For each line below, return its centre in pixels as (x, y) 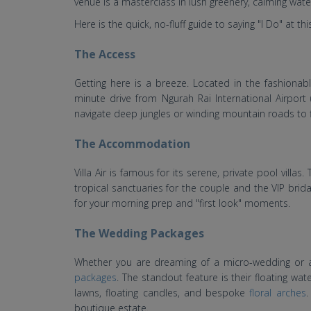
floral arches (278, 293)
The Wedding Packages (139, 234)
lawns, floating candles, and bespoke (162, 293)
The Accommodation (132, 144)
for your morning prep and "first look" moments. (182, 203)
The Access (105, 54)
